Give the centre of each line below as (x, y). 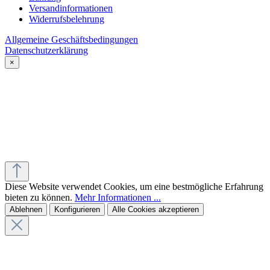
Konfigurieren (77, 210)
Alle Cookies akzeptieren (155, 210)
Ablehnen (26, 210)
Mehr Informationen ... (118, 198)
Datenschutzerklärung (46, 51)
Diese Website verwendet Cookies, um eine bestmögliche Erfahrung (134, 187)
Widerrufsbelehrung (67, 19)
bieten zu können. (40, 198)
